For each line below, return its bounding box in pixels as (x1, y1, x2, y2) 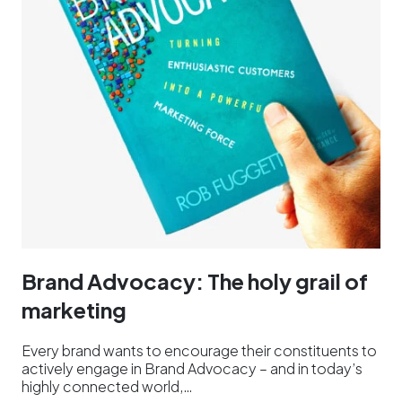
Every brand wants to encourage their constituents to (22, 340, 377, 360)
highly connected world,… (22, 376, 193, 396)
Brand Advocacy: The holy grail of (22, 267, 368, 294)
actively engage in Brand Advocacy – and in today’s (22, 358, 363, 378)
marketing (22, 295, 127, 323)
